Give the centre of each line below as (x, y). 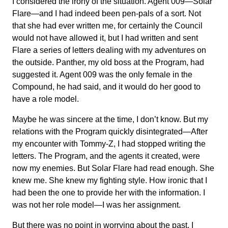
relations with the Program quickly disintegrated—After (110, 132)
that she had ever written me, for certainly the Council (107, 26)
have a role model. (46, 99)
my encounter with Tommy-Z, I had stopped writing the (109, 144)
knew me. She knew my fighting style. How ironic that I (110, 180)
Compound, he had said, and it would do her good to (106, 87)
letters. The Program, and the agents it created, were (106, 156)
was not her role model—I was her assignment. (96, 205)
